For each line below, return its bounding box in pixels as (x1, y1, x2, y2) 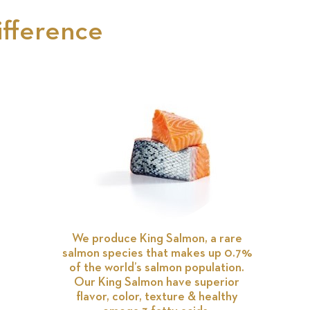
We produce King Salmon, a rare (71, 232, 242, 245)
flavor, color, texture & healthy (75, 290, 238, 303)
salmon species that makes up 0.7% (62, 246, 252, 259)
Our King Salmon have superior (74, 275, 239, 289)
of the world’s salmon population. (69, 261, 244, 274)
